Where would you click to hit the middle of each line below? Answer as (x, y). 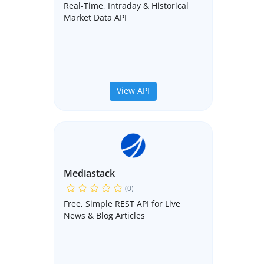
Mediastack (89, 174)
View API (133, 91)
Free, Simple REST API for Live (122, 204)
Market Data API (95, 18)
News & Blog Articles (104, 216)
